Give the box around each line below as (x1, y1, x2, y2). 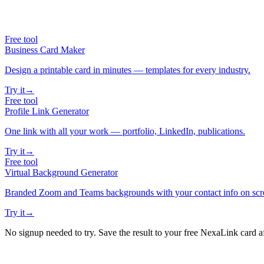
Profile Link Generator (5, 105, 89, 116)
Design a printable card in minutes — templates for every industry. (5, 64, 250, 75)
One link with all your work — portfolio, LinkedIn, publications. (5, 126, 245, 136)
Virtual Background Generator (5, 167, 118, 177)
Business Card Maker (5, 44, 85, 55)
